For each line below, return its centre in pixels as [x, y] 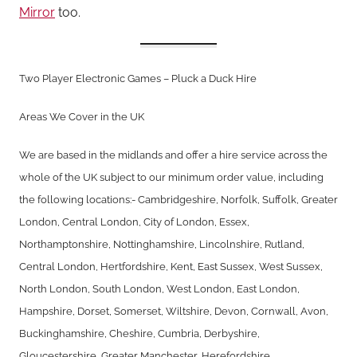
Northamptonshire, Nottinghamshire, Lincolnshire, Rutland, [162, 244]
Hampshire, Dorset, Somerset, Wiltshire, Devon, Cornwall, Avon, [174, 311]
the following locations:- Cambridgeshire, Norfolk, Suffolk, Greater [178, 200]
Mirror [37, 13]
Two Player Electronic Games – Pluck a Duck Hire [138, 78]
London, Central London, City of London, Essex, [134, 222]
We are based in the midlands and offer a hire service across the [173, 155]
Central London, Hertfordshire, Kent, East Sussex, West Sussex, [171, 267]
